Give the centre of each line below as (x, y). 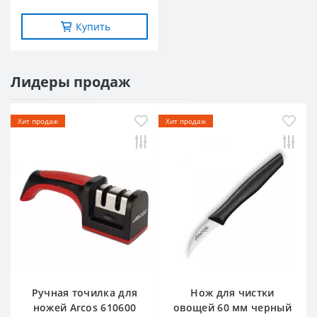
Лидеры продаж (70, 81)
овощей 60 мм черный (232, 308)
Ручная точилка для (85, 293)
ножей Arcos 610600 (85, 308)
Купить (93, 26)
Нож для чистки (232, 293)
